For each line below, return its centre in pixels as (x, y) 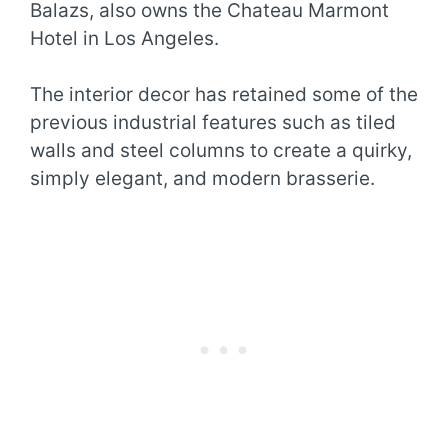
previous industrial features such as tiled (213, 123)
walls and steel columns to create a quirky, (221, 151)
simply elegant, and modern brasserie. (202, 179)
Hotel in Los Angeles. (124, 38)
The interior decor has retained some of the (224, 95)
